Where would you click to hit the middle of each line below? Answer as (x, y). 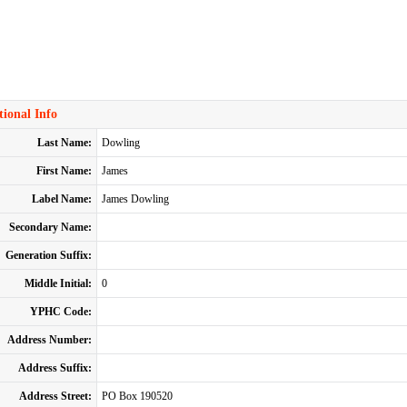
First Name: (64, 171)
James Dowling (135, 199)
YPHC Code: (60, 312)
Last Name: (64, 143)
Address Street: (55, 396)
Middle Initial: (58, 283)
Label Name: (61, 199)
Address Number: (49, 340)
